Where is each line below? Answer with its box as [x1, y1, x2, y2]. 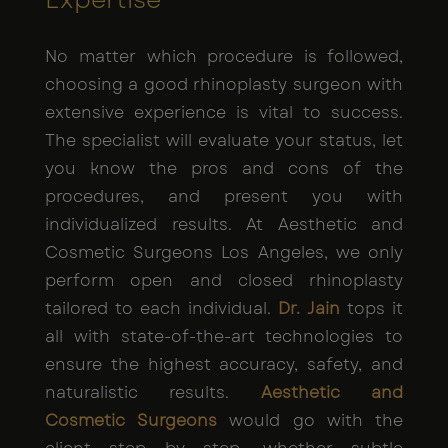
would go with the [217, 408, 404, 432]
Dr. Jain [278, 296, 340, 320]
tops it [340, 296, 403, 320]
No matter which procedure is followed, [45, 44, 403, 68]
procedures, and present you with [45, 184, 403, 208]
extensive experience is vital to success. [45, 100, 403, 124]
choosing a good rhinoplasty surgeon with [45, 72, 403, 96]
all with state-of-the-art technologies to [45, 324, 403, 348]
